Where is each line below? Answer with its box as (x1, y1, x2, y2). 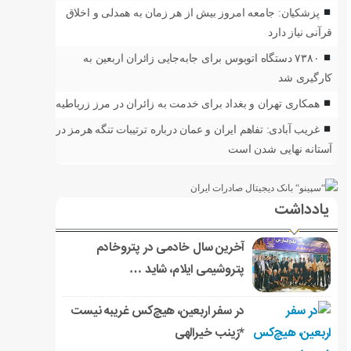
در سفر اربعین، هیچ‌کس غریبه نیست (71, 302, 245, 322)
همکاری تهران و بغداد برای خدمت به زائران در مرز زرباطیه (56, 97, 320, 110)
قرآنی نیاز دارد (268, 26, 333, 38)
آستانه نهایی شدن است (228, 143, 333, 155)
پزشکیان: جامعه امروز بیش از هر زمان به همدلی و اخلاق (65, 6, 320, 19)
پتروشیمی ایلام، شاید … (129, 260, 245, 280)
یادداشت (274, 198, 330, 223)
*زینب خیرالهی (174, 324, 245, 344)
